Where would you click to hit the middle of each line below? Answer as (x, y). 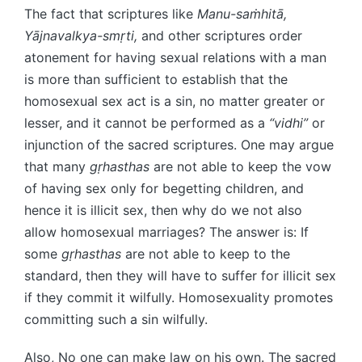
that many (57, 166)
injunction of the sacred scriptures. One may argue (179, 144)
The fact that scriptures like (111, 13)
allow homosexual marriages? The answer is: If (166, 232)
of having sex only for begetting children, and (164, 188)
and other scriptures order (222, 35)
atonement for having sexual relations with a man (175, 57)
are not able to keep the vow (240, 166)
